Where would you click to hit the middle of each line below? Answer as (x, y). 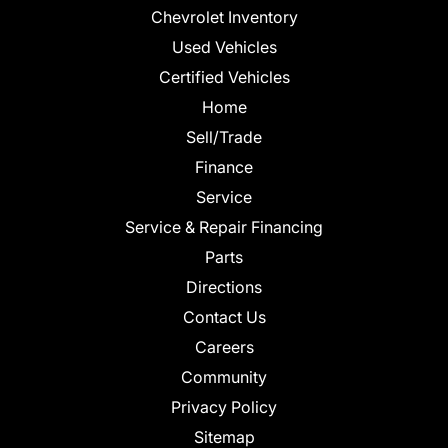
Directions (224, 286)
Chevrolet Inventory (224, 16)
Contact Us (224, 316)
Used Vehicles (224, 46)
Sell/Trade (224, 136)
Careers (224, 346)
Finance (224, 166)
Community (224, 376)
